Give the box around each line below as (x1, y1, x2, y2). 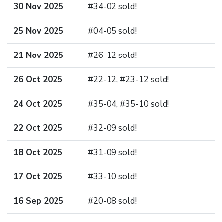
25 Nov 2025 (13, 25, 63, 37)
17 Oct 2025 (13, 171, 62, 182)
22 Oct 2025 (13, 122, 62, 134)
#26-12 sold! (88, 50, 137, 61)
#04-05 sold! (88, 25, 137, 37)
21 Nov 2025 (13, 50, 63, 61)
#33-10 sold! (88, 171, 137, 182)
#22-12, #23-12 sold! (88, 74, 169, 85)
